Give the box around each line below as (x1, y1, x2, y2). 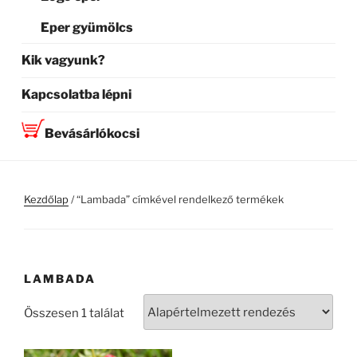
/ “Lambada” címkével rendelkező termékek (69, 192, 284, 206)
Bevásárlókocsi (45, 126, 140, 142)
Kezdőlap (24, 192, 69, 206)
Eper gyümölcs (41, 19, 134, 35)
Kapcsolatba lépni (22, 87, 132, 103)
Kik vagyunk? (22, 53, 106, 69)
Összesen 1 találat (24, 305, 124, 320)
